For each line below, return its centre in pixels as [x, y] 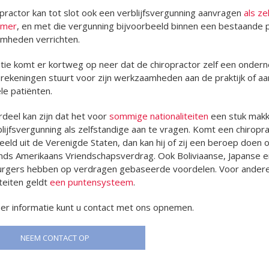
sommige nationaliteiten [159, 116]
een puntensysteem [91, 182]
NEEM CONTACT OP [55, 237]
